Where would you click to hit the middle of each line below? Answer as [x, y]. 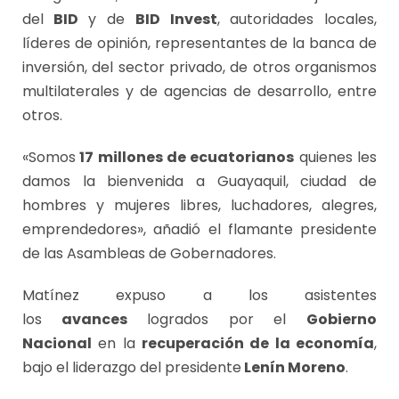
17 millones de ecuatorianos [185, 158]
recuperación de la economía [258, 344]
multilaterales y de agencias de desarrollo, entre [199, 92]
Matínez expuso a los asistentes [199, 296]
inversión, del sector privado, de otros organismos [199, 68]
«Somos [49, 158]
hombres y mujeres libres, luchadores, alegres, [199, 206]
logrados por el [217, 320]
